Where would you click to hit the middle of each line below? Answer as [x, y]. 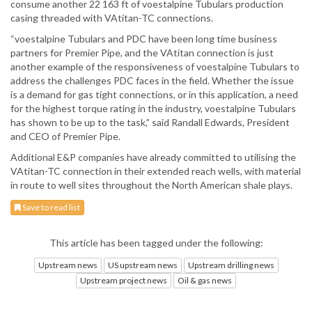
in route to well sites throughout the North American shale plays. [151, 185]
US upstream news [142, 265]
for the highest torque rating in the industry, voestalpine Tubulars [153, 109]
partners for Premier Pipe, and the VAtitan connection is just [142, 53]
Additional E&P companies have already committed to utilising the [153, 157]
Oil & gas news [205, 281]
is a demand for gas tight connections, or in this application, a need [154, 95]
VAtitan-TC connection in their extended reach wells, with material [156, 171]
